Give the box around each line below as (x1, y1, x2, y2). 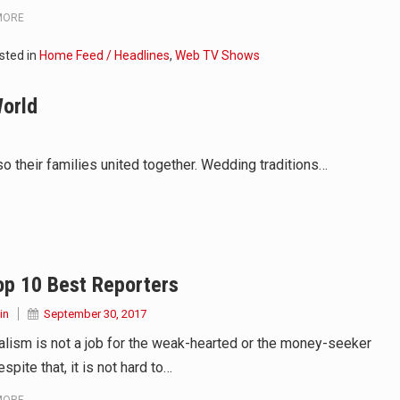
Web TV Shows (174, 47, 260, 62)
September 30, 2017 (43, 307, 146, 321)
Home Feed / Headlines (38, 47, 170, 62)
